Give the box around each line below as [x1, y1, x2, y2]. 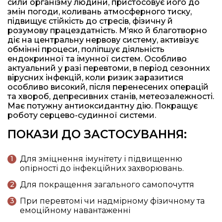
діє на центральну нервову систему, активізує [7, 35, 199, 45]
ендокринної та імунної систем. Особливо [7, 54, 187, 63]
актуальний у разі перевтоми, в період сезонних [7, 63, 210, 73]
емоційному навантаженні [20, 205, 130, 215]
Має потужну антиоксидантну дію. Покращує [7, 101, 198, 111]
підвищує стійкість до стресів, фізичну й [7, 16, 173, 26]
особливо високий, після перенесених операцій [7, 82, 209, 92]
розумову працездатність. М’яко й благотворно [7, 25, 207, 35]
